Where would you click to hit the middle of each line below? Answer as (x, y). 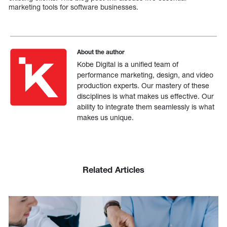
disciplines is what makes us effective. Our (146, 96)
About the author (101, 52)
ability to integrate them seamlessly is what (146, 107)
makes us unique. (106, 118)
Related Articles (113, 170)
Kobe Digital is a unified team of (128, 64)
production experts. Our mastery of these (143, 86)
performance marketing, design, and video (145, 75)
